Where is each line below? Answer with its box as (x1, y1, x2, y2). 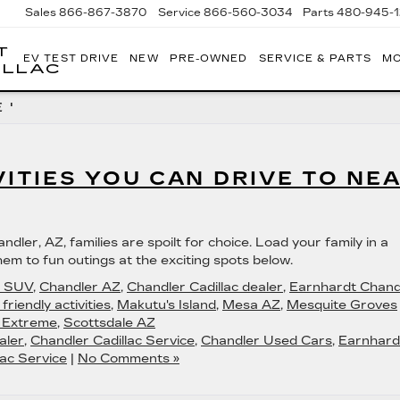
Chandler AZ (39, 279, 121, 295)
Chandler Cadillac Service (30, 333, 195, 348)
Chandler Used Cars (201, 333, 332, 348)
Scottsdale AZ (63, 315, 155, 330)
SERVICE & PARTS (258, 52, 372, 64)
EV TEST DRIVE (23, 52, 120, 64)
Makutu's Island (117, 297, 216, 312)
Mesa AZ (222, 297, 280, 312)
